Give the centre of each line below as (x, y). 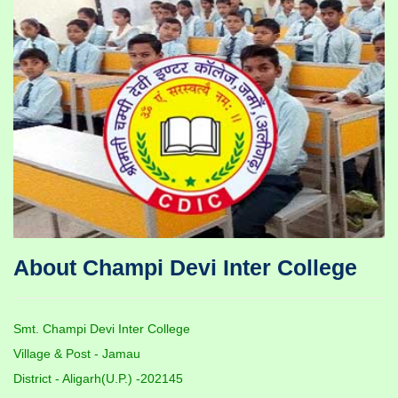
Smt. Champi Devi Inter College (102, 329)
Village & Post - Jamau (77, 354)
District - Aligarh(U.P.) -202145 (98, 379)
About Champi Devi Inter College (185, 268)
